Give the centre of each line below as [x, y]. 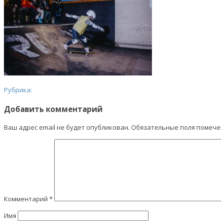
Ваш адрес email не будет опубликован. [67, 127]
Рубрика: [18, 90]
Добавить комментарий [53, 109]
